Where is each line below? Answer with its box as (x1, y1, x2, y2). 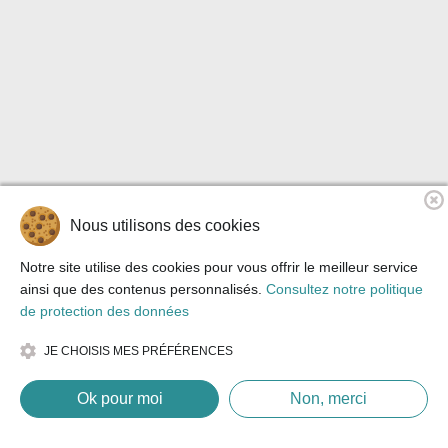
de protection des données (20, 303, 189, 319)
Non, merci (290, 390, 367, 407)
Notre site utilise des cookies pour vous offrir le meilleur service (20, 259, 418, 275)
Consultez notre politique (266, 281, 423, 297)
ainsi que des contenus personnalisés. (20, 281, 266, 297)
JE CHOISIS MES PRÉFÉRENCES (44, 344, 233, 358)
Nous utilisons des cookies (70, 217, 260, 234)
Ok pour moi (76, 390, 163, 407)
